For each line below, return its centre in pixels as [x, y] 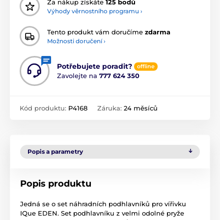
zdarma [158, 32]
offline [146, 67]
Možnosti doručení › [76, 41]
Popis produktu [56, 184]
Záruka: [110, 108]
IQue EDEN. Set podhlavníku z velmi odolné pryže [102, 213]
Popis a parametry [55, 152]
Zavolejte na [78, 76]
